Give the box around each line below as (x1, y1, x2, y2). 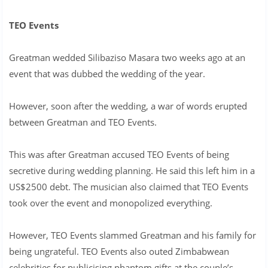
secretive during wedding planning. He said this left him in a (9, 164, 255, 176)
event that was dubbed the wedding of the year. (9, 67, 205, 80)
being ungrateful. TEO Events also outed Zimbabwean (9, 245, 229, 257)
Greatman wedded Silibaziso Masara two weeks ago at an (9, 51, 245, 63)
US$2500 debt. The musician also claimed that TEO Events (9, 180, 248, 193)
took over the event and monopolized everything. (9, 196, 212, 209)
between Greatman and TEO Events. (9, 115, 157, 128)
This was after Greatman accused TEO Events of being (9, 148, 229, 160)
